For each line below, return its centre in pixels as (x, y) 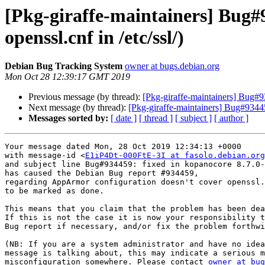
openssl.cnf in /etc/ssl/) (94, 37)
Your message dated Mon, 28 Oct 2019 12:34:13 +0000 (123, 147)
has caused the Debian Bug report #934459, (102, 173)
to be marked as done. (54, 191)
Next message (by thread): (78, 108)
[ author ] (231, 118)
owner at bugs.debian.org (172, 66)
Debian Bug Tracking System (64, 66)
